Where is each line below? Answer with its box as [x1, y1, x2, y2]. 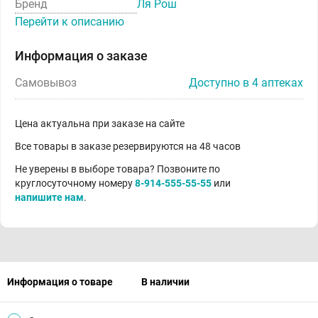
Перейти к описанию [15, 15, 124, 28]
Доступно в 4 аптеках [189, 76, 303, 89]
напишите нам [15, 192, 84, 203]
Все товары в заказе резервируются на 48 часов [15, 141, 241, 152]
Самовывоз [15, 76, 77, 89]
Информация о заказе [15, 48, 148, 63]
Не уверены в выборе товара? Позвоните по [15, 163, 220, 175]
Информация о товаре [7, 276, 113, 287]
